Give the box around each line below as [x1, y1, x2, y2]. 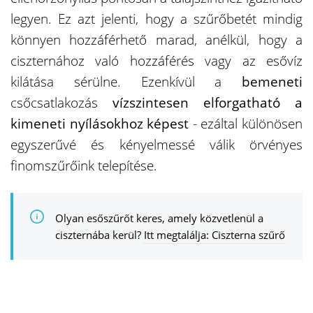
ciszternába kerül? [55, 227, 144, 242]
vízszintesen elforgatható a [112, 93, 303, 112]
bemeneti [242, 72, 303, 91]
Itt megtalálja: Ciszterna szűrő [144, 227, 285, 242]
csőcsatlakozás [10, 93, 112, 112]
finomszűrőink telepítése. [10, 156, 157, 175]
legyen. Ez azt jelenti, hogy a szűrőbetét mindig [10, 9, 303, 28]
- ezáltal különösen [189, 114, 303, 133]
